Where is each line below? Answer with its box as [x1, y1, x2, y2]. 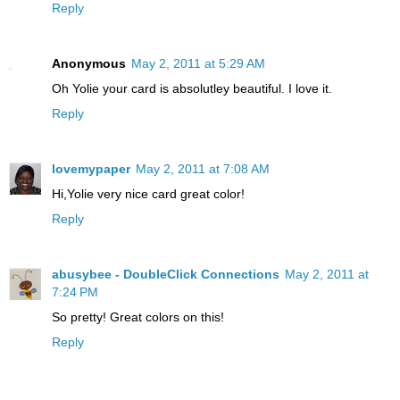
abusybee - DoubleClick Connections [52, 267, 279, 282]
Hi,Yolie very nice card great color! [52, 187, 245, 202]
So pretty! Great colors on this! [52, 310, 224, 325]
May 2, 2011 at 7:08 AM [136, 162, 270, 177]
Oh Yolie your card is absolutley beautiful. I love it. [52, 81, 332, 96]
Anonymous [52, 56, 126, 71]
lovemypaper [52, 162, 130, 177]
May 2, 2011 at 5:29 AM [131, 56, 265, 71]
